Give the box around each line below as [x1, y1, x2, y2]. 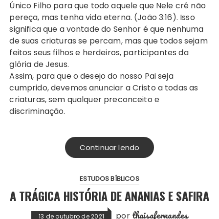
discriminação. [9, 105, 66, 117]
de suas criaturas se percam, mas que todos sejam [9, 35, 208, 46]
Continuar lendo [79, 142, 140, 153]
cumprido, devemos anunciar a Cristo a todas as [9, 82, 198, 93]
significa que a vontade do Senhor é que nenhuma [9, 23, 204, 35]
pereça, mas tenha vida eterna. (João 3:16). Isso [9, 11, 195, 23]
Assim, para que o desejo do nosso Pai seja [9, 70, 174, 82]
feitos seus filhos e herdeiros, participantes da [9, 46, 189, 58]
